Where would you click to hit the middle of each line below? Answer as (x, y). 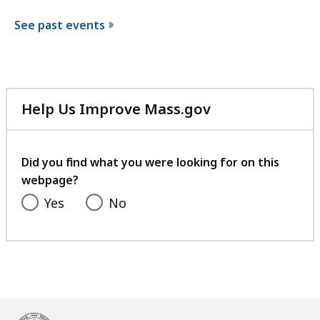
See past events (60, 25)
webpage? (50, 180)
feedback (243, 160)
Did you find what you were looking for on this (150, 162)
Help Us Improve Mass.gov (116, 109)
